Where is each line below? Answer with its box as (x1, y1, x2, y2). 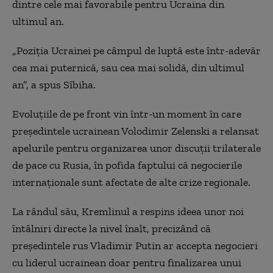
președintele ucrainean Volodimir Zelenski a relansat (12, 124, 259, 138)
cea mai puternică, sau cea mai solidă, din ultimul (12, 61, 244, 74)
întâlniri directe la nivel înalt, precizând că (12, 222, 211, 235)
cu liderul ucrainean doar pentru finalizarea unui (12, 256, 241, 269)
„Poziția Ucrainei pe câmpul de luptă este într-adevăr (12, 44, 261, 57)
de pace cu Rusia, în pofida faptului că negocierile (12, 158, 242, 172)
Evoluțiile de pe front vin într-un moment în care (12, 107, 241, 121)
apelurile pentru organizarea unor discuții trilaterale (12, 141, 261, 155)
